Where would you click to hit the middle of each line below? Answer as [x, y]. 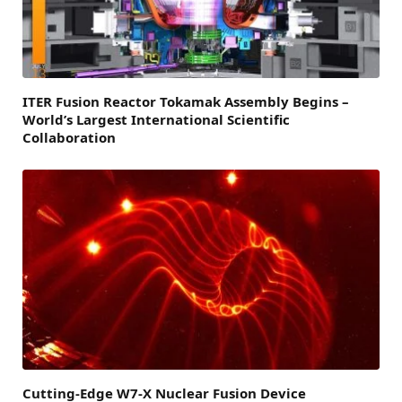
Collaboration [69, 137]
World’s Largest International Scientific [156, 119]
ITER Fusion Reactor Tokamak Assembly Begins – [186, 101]
